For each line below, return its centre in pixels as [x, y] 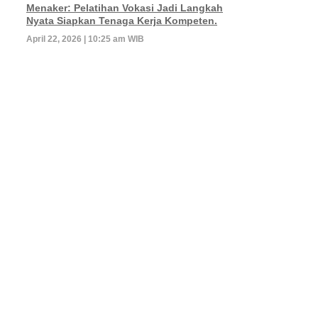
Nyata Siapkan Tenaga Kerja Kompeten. [122, 20]
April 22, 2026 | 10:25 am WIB [85, 39]
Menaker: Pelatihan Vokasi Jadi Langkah [125, 7]
